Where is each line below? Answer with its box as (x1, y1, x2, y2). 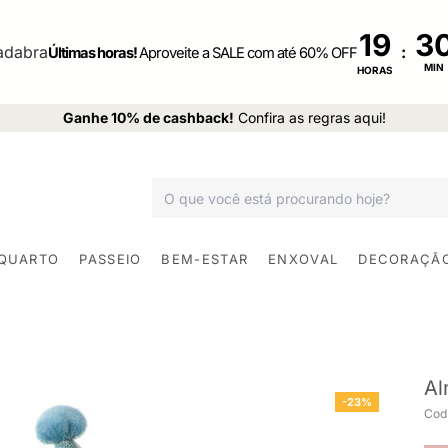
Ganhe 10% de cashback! (62, 109, 234, 126)
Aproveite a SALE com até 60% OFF (139, 44, 357, 62)
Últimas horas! (48, 44, 139, 62)
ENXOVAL (268, 250, 339, 267)
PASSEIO (79, 250, 142, 267)
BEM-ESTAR (161, 250, 249, 267)
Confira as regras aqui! (237, 109, 386, 126)
